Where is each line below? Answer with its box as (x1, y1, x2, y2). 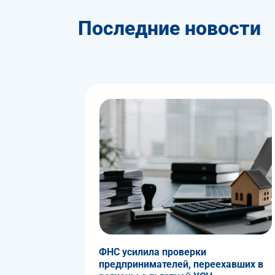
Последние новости (78, 17, 261, 41)
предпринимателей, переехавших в (98, 258, 263, 271)
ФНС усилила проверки (98, 246, 206, 258)
